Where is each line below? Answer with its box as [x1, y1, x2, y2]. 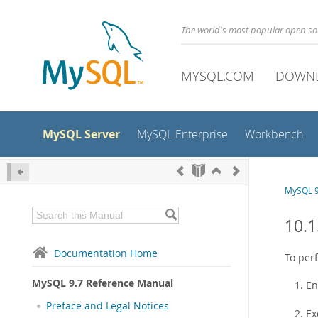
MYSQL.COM [181, 67, 254, 84]
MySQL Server [43, 126, 120, 142]
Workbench [245, 127, 303, 142]
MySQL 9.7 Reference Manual [32, 276, 173, 290]
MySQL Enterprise [137, 127, 228, 142]
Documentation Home [54, 246, 158, 260]
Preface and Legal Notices [46, 300, 169, 312]
